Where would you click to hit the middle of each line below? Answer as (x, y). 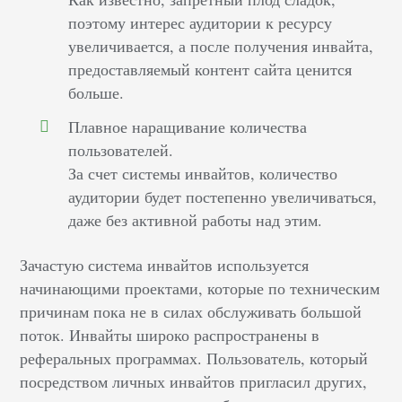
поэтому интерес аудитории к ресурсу (201, 23)
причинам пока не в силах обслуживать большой (191, 312)
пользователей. (121, 150)
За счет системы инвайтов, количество (203, 174)
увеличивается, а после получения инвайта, (221, 46)
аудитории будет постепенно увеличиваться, (223, 197)
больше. (96, 93)
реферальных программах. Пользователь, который (194, 358)
